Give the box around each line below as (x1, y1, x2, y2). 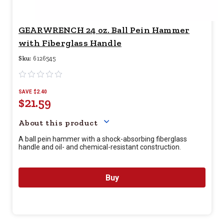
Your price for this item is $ (50, 95, 203, 110)
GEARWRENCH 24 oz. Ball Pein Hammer (18, 24, 190, 35)
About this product (18, 118, 98, 127)
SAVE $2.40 (18, 89, 47, 94)
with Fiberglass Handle (18, 37, 121, 48)
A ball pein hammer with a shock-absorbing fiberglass (18, 135, 187, 143)
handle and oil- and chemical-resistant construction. (18, 143, 181, 151)
